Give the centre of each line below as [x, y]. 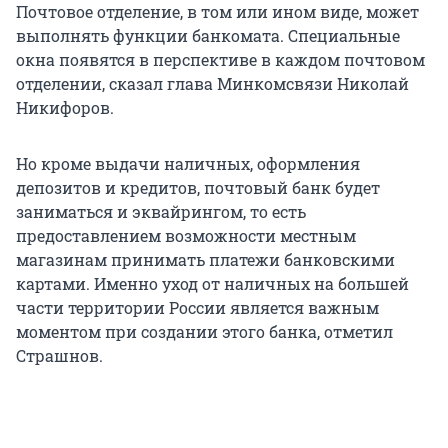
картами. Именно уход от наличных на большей [212, 284]
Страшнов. [59, 356]
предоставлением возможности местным [186, 236]
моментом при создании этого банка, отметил [204, 332]
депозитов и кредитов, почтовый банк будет [198, 188]
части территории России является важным [197, 308]
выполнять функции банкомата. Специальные [208, 36]
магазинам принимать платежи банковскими [205, 260]
